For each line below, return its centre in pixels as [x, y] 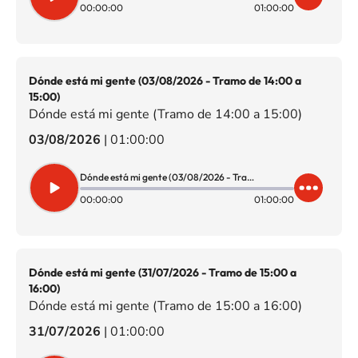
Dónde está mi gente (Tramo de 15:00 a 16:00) [165, 306]
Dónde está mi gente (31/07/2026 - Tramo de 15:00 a [163, 272]
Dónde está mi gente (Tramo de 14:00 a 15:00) [165, 114]
